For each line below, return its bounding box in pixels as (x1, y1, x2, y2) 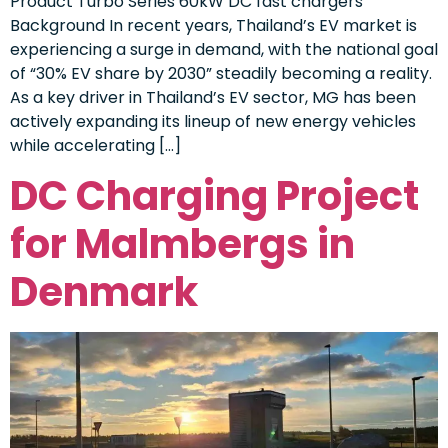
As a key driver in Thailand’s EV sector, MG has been (10, 85, 416, 109)
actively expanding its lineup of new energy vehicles (10, 109, 416, 133)
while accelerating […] (10, 133, 181, 157)
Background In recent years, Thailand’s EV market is (10, 13, 417, 37)
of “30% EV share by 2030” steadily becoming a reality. (10, 61, 432, 85)
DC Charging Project (10, 168, 419, 225)
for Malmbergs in (10, 216, 355, 273)
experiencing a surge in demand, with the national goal (10, 37, 438, 61)
